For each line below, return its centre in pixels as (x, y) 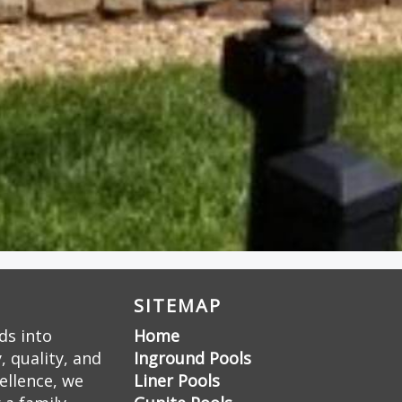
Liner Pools (177, 380)
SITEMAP (178, 306)
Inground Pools (193, 358)
